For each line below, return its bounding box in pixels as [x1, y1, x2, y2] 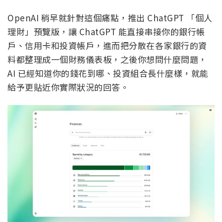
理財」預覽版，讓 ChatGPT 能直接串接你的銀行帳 [7, 25, 205, 38]
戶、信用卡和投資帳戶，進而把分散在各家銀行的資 [7, 39, 207, 52]
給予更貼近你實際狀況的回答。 [7, 81, 129, 94]
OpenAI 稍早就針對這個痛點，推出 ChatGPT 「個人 [7, 11, 213, 24]
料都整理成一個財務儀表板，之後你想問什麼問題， [7, 53, 207, 66]
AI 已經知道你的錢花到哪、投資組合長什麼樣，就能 [7, 67, 209, 80]
